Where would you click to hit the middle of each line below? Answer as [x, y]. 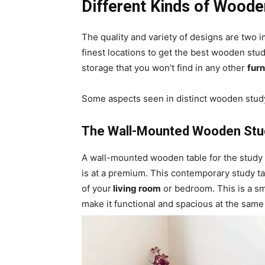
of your [96, 189]
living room [136, 189]
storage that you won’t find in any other [164, 68]
